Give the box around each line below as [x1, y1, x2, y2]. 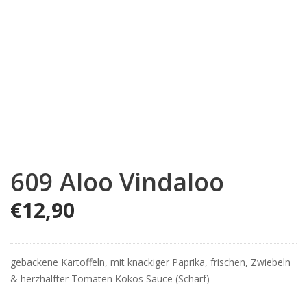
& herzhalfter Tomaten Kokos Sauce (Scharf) [10, 272, 210, 286]
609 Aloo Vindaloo [10, 165, 224, 199]
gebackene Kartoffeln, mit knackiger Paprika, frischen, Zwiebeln [10, 256, 291, 269]
